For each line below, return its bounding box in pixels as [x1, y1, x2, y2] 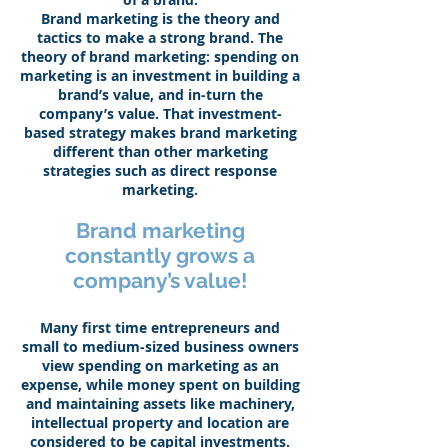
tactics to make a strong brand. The [37, 28, 283, 47]
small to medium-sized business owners [21, 337, 299, 356]
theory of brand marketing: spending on [21, 47, 299, 66]
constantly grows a [65, 243, 255, 268]
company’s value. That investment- [38, 104, 282, 123]
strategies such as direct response [43, 161, 277, 180]
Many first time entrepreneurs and [40, 318, 280, 337]
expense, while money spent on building [20, 375, 300, 394]
